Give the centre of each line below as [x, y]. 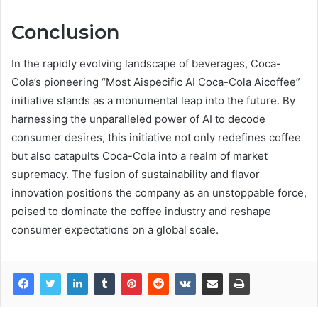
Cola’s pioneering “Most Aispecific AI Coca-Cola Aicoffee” [156, 82]
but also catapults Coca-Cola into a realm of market [139, 156]
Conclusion [65, 32]
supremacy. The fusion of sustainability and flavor [136, 175]
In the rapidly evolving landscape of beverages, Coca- [146, 64]
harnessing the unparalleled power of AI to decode [138, 119]
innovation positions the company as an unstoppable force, [159, 193]
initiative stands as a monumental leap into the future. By [153, 101]
